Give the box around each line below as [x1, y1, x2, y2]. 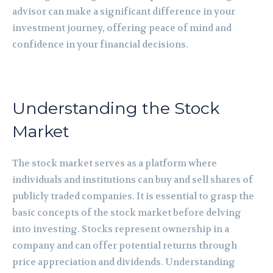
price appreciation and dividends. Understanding [12, 255, 235, 268]
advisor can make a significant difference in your [12, 5, 235, 18]
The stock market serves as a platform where [12, 157, 217, 169]
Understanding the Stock [12, 97, 219, 118]
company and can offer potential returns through [12, 239, 237, 252]
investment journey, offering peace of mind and [12, 21, 232, 34]
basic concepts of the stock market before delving [12, 206, 241, 219]
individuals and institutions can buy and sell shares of [12, 173, 253, 186]
